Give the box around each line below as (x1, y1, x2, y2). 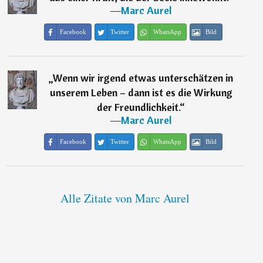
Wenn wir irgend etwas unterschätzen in (53, 71, 234, 85)
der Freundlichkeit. (97, 100, 180, 114)
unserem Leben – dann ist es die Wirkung (49, 86, 232, 100)
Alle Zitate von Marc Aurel (60, 190, 190, 207)
